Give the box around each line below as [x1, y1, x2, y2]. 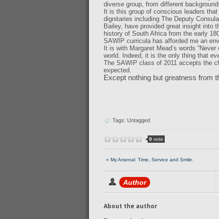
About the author [104, 202, 157, 210]
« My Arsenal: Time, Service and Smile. [106, 157, 194, 162]
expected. [104, 66, 131, 74]
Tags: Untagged [112, 117, 150, 123]
